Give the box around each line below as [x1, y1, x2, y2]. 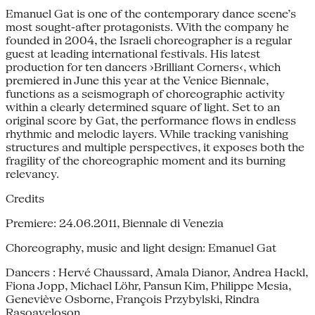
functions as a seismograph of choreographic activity [6, 86, 285, 101]
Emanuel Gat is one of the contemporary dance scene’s [6, 6, 296, 20]
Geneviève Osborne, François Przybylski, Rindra [6, 292, 259, 306]
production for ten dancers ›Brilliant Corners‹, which [6, 60, 281, 74]
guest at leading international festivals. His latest [6, 46, 260, 60]
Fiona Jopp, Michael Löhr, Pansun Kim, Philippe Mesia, [6, 278, 291, 292]
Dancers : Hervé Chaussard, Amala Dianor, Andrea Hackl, [6, 265, 308, 279]
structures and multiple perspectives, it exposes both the [6, 140, 304, 154]
